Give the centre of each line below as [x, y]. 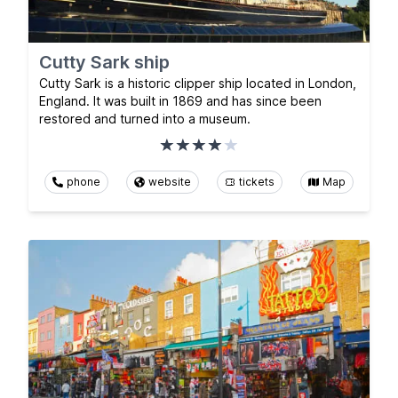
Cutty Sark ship [104, 62]
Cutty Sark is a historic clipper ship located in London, [198, 83]
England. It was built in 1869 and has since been [180, 100]
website [170, 181]
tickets [257, 181]
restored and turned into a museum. [145, 118]
